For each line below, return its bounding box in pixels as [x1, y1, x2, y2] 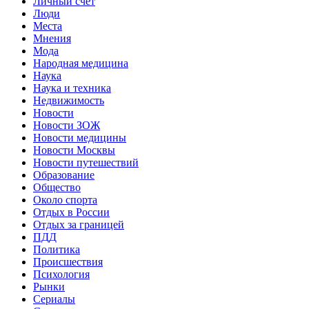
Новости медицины [33, 132, 126, 144]
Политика [33, 243, 80, 256]
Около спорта [33, 194, 97, 206]
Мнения [33, 32, 71, 45]
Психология [33, 268, 90, 281]
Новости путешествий [33, 157, 139, 169]
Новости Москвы [33, 144, 115, 157]
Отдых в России [33, 206, 110, 219]
